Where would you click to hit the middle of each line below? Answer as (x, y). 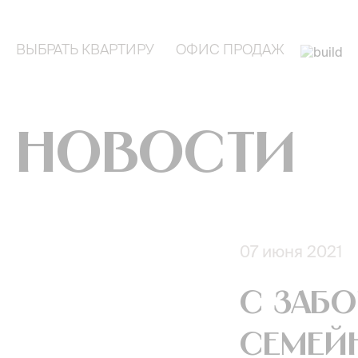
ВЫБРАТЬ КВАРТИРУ (85, 49)
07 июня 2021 (291, 251)
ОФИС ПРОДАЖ (230, 49)
